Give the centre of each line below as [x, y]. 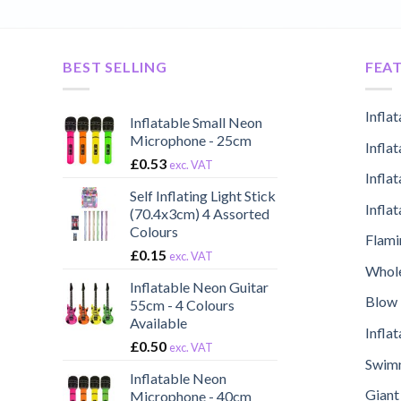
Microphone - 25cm [191, 140]
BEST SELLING [115, 67]
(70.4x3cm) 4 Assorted [200, 213]
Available [159, 322]
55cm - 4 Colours [183, 304]
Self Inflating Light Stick [203, 195]
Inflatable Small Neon [196, 122]
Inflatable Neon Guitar [200, 286]
